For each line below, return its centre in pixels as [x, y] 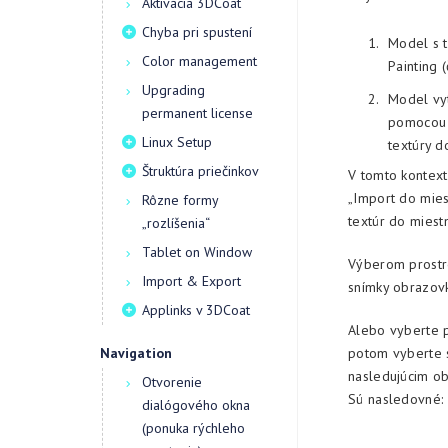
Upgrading [173, 90]
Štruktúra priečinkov [200, 171]
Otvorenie [172, 382]
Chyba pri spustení [197, 32]
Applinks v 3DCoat [196, 310]
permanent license [197, 113]
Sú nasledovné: [396, 399]
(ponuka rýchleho [193, 428]
